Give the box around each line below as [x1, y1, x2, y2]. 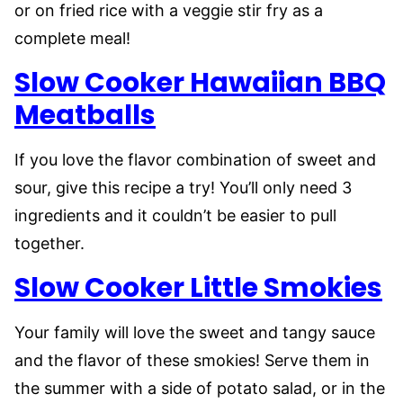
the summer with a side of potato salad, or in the [14, 379, 385, 399]
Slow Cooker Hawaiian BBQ [14, 64, 386, 103]
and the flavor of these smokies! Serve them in [14, 351, 370, 371]
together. [14, 234, 89, 254]
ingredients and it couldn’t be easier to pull [14, 206, 336, 226]
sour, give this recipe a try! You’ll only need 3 [14, 178, 352, 198]
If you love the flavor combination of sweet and [14, 150, 376, 170]
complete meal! [14, 29, 135, 49]
